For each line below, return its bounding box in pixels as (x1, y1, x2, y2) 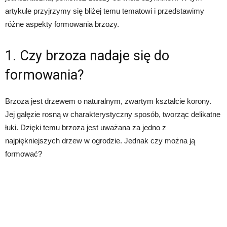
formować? (5, 149, 42, 158)
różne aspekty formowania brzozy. (5, 20, 119, 28)
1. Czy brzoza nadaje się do (5, 48, 169, 64)
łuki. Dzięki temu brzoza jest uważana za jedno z (5, 123, 166, 132)
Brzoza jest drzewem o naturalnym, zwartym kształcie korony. (5, 97, 211, 105)
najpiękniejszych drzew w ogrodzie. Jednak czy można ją (5, 136, 195, 145)
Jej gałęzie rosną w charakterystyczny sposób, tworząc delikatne (5, 110, 220, 119)
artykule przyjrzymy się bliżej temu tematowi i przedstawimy (5, 7, 204, 15)
